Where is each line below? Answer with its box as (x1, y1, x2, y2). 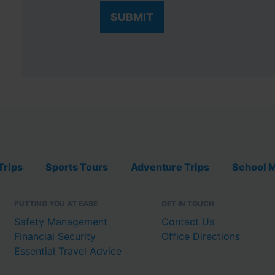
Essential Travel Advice (14, 245, 122, 258)
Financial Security (14, 230, 96, 243)
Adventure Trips (131, 161, 209, 174)
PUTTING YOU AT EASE (14, 199, 98, 209)
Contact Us (161, 215, 214, 228)
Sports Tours (45, 161, 108, 174)
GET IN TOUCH (161, 199, 214, 209)
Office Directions (161, 230, 240, 243)
